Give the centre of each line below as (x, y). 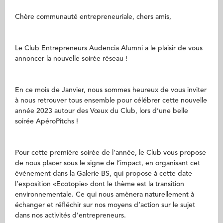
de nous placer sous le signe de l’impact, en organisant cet (108, 163)
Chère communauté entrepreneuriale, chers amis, (93, 17)
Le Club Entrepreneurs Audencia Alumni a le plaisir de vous (109, 48)
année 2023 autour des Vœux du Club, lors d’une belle (102, 111)
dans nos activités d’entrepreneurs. (70, 216)
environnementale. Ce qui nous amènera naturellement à (105, 195)
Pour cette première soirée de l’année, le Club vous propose (111, 153)
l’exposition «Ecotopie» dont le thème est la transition (100, 184)
